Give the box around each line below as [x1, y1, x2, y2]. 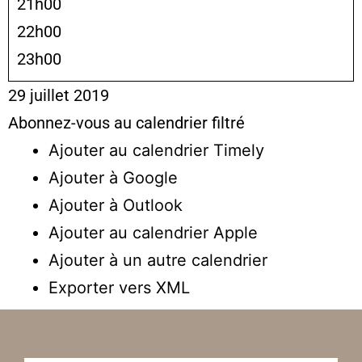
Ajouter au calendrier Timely [48, 140, 264, 160]
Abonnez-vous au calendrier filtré [8, 112, 245, 133]
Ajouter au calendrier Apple [48, 222, 258, 242]
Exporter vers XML [48, 277, 190, 297]
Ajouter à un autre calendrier [48, 250, 267, 270]
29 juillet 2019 [8, 85, 109, 105]
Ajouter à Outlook [48, 195, 183, 215]
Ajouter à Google [48, 167, 178, 187]
